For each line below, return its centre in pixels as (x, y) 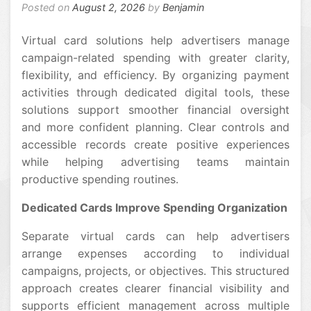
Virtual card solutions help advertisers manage (155, 40)
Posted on (47, 7)
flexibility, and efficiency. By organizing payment (155, 75)
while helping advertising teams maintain (155, 162)
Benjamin (183, 7)
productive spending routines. (100, 179)
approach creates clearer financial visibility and (155, 288)
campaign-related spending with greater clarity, (155, 58)
